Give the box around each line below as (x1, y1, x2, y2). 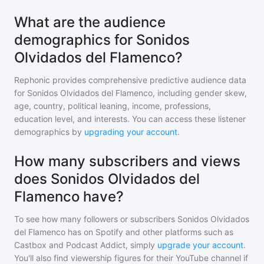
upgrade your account (157, 240, 243, 250)
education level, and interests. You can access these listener (14, 114, 246, 124)
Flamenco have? (14, 188, 124, 205)
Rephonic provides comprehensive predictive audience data (14, 75, 246, 85)
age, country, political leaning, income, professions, (14, 101, 211, 111)
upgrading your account (84, 127, 177, 137)
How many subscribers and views (14, 153, 240, 170)
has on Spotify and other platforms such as (65, 227, 233, 237)
